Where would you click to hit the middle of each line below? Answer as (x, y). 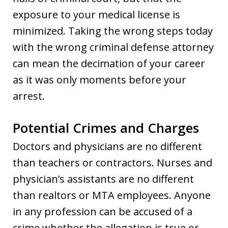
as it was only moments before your (99, 79)
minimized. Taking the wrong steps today (113, 31)
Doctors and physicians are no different (107, 146)
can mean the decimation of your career (109, 63)
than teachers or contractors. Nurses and (112, 162)
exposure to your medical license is (96, 14)
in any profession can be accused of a (103, 211)
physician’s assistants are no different (103, 179)
